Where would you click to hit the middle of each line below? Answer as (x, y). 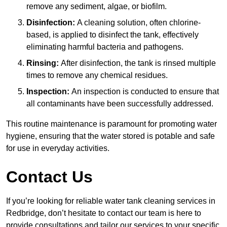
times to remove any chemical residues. (97, 75)
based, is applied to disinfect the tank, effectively (112, 35)
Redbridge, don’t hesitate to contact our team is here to (104, 213)
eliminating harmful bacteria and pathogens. (105, 47)
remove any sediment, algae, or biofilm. (97, 7)
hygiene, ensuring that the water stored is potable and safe (110, 136)
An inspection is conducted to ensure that (144, 92)
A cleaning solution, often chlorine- (138, 23)
